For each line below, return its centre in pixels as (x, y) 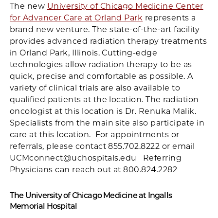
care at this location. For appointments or (95, 135)
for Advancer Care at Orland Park (76, 18)
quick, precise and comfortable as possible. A (101, 76)
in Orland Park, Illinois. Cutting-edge (84, 53)
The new (28, 6)
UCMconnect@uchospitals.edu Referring (96, 158)
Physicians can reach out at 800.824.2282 (94, 170)
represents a (169, 18)
